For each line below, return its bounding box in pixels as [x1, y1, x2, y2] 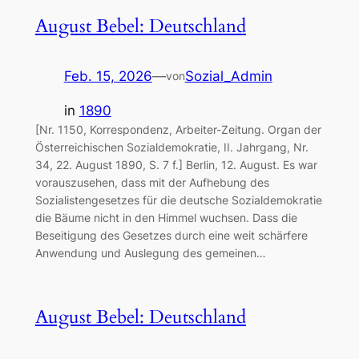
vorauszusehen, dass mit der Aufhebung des [34, 175, 269, 190]
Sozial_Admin [184, 68, 272, 85]
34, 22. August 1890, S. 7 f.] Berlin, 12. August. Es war [34, 158, 317, 172]
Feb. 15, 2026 [63, 68, 152, 85]
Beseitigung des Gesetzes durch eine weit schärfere [34, 228, 308, 243]
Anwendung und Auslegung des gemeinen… [34, 246, 266, 260]
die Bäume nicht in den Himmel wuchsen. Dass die [34, 211, 297, 225]
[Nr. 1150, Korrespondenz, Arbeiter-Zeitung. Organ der [34, 123, 321, 137]
